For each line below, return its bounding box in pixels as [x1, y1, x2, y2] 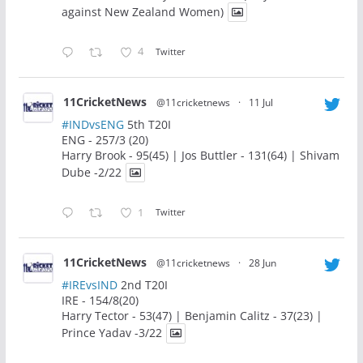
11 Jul [248, 96, 273, 110]
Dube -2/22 [61, 164, 122, 181]
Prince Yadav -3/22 [61, 325, 162, 341]
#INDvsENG [61, 117, 124, 133]
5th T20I [123, 117, 171, 133]
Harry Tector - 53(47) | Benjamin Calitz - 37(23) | [61, 308, 322, 324]
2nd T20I [117, 277, 168, 293]
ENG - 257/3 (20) [61, 132, 148, 148]
